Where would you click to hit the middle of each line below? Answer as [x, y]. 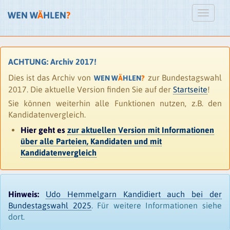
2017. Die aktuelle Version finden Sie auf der [91, 89]
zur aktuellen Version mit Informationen [141, 130]
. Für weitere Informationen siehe [157, 205]
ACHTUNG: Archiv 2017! [52, 62]
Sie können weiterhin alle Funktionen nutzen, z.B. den [115, 103]
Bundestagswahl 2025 [50, 205]
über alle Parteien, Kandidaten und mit [91, 141]
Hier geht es [44, 130]
